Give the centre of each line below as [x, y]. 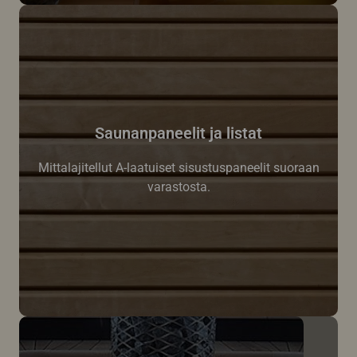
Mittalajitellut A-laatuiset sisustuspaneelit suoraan [178, 167]
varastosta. [178, 186]
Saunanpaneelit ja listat [178, 133]
